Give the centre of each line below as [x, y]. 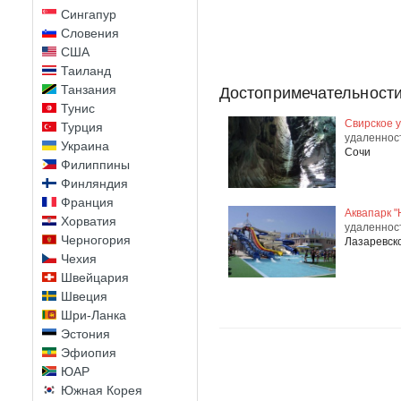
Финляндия [94, 183]
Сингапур [89, 14]
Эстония [85, 334]
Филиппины [95, 165]
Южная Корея [102, 390]
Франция [87, 202]
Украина [85, 146]
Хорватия [89, 221]
